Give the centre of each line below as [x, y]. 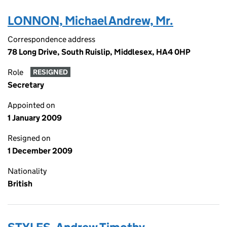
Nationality [27, 171]
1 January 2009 [35, 118]
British [20, 184]
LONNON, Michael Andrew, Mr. [90, 21]
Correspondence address [51, 39]
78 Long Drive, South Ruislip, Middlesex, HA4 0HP [99, 52]
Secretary [26, 85]
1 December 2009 [40, 151]
